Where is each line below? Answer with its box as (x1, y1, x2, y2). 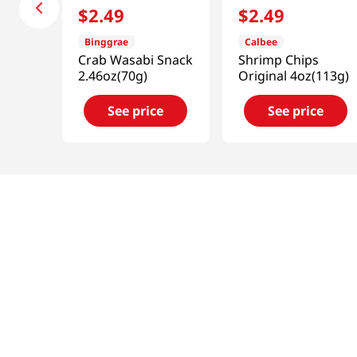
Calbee (244, 35, 277, 49)
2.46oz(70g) (78, 67, 147, 85)
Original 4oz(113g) (237, 67, 349, 85)
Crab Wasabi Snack (78, 51, 193, 69)
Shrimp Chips (237, 51, 319, 69)
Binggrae (84, 35, 128, 49)
